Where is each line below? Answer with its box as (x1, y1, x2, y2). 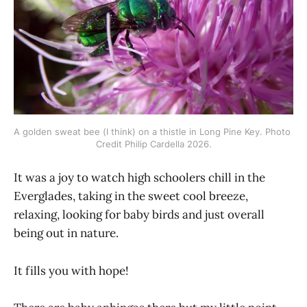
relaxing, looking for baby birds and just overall (14, 207, 265, 223)
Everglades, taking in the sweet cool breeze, (14, 188, 248, 204)
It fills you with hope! (14, 262, 129, 278)
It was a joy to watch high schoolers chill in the (14, 170, 265, 186)
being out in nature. (14, 225, 119, 241)
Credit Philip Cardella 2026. (95, 138, 212, 150)
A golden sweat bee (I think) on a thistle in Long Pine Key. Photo (14, 126, 291, 138)
